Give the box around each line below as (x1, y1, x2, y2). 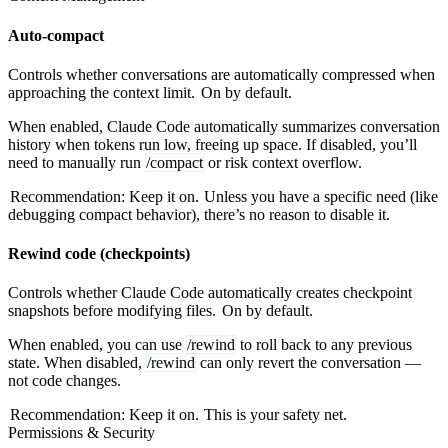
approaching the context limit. (8, 83, 199, 101)
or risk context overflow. (204, 153, 362, 171)
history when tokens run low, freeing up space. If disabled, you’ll (8, 135, 417, 153)
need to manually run (8, 153, 145, 171)
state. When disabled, (8, 354, 146, 372)
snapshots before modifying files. (8, 302, 220, 320)
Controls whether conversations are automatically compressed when (8, 65, 435, 83)
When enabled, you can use (8, 336, 186, 354)
